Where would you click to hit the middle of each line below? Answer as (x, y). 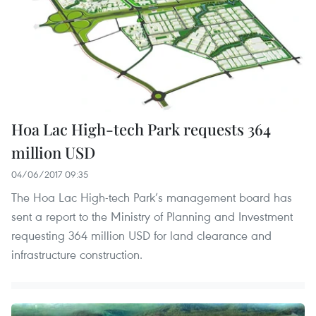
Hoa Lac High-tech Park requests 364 (141, 129)
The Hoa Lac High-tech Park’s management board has (152, 197)
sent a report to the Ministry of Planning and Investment (152, 216)
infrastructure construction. (77, 254)
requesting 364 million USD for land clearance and (141, 235)
